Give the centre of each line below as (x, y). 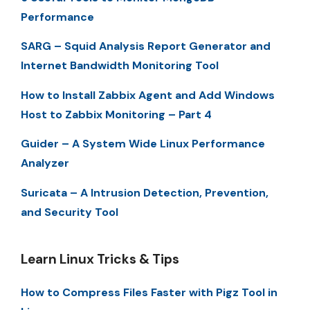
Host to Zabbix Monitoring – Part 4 (116, 114)
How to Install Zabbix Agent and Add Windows (148, 95)
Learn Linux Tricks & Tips (100, 259)
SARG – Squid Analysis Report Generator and (146, 46)
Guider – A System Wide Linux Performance (143, 144)
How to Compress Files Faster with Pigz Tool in (149, 292)
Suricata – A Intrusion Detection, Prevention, (145, 192)
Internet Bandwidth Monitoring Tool (120, 66)
